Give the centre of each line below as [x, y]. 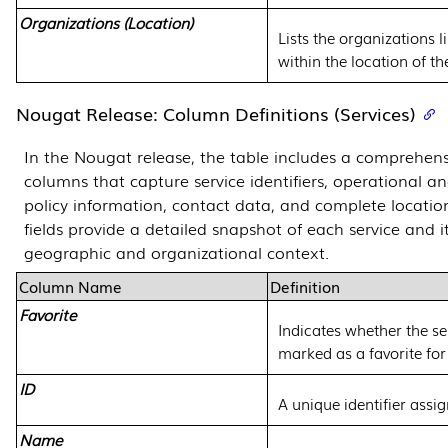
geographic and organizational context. [176, 251]
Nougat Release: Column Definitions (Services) [216, 113]
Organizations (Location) [106, 22]
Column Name [70, 286]
